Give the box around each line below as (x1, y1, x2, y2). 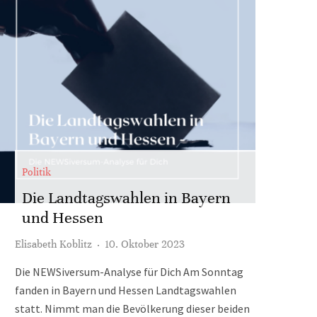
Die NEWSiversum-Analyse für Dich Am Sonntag (15, 265, 243, 279)
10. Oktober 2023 (105, 238, 185, 250)
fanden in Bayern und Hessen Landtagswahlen (15, 283, 236, 297)
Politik (22, 166, 51, 178)
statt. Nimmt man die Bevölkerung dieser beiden (15, 301, 250, 316)
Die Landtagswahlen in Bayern (22, 188, 231, 207)
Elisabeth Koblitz (15, 238, 92, 250)
